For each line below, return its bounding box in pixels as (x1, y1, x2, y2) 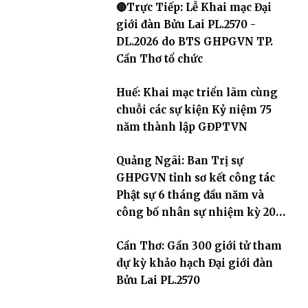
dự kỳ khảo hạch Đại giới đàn (115, 256, 273, 269)
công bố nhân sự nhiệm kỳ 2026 (115, 205, 288, 219)
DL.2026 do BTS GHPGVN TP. (115, 34, 273, 48)
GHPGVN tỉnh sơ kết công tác (115, 170, 275, 184)
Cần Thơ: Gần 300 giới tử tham (115, 239, 282, 252)
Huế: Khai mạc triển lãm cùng (115, 85, 278, 99)
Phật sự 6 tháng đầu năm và (115, 188, 264, 201)
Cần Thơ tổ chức (115, 52, 203, 65)
